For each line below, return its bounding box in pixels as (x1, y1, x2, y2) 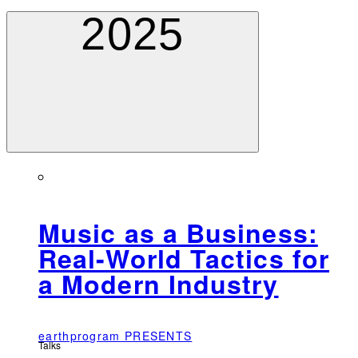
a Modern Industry (38, 265, 279, 303)
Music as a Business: (38, 214, 318, 252)
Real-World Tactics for (38, 240, 329, 277)
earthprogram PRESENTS (38, 327, 193, 344)
